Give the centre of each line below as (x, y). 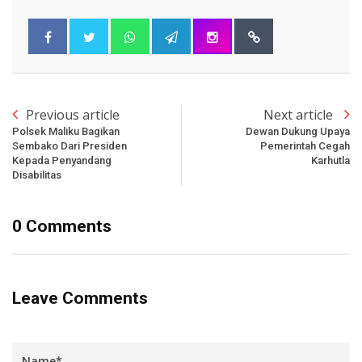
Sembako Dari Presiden (69, 146)
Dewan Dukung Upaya (298, 131)
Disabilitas (37, 175)
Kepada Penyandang (62, 160)
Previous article (73, 115)
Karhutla (330, 160)
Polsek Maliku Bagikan (66, 131)
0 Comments (62, 226)
